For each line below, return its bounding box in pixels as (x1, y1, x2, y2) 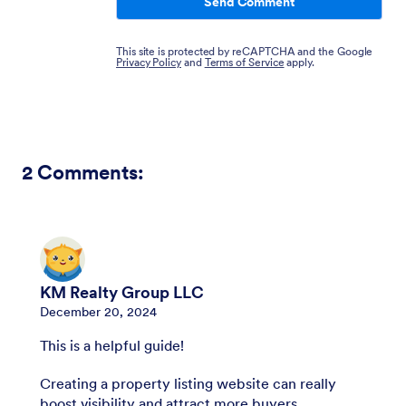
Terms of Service (204, 54, 285, 69)
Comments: (37, 159, 144, 185)
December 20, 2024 (40, 303, 157, 320)
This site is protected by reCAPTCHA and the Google (116, 43, 373, 58)
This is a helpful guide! (40, 335, 184, 354)
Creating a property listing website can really (40, 373, 336, 392)
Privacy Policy (116, 54, 181, 69)
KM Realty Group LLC (40, 282, 204, 303)
